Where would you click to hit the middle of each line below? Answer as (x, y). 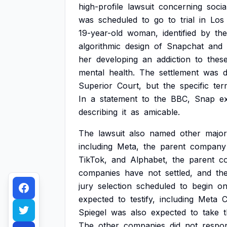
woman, (143, 33)
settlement (179, 72)
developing (117, 59)
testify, (143, 199)
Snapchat (185, 46)
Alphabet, (149, 160)
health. (122, 72)
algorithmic (100, 46)
